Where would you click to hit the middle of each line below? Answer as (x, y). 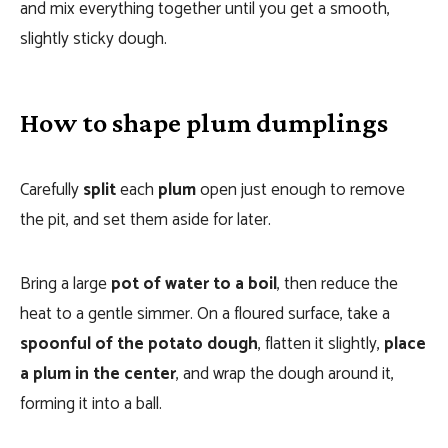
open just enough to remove (300, 190)
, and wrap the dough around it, (285, 374)
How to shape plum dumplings (204, 122)
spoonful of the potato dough (139, 344)
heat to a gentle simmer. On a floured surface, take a (205, 314)
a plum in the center (98, 374)
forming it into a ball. (91, 404)
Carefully (51, 190)
